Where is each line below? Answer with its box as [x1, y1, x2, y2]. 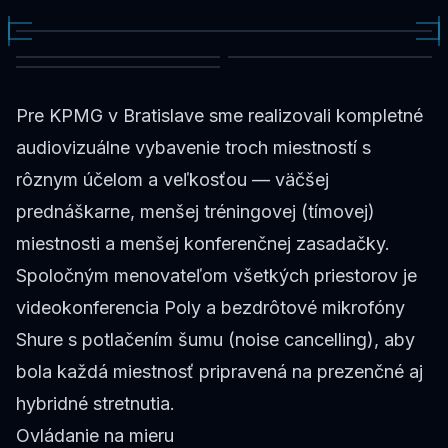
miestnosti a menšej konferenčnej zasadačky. [16, 233, 390, 254]
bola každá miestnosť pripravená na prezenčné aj [16, 361, 423, 382]
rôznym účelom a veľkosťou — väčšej [16, 169, 329, 190]
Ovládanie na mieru [16, 425, 174, 446]
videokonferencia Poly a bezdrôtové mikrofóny [16, 297, 405, 318]
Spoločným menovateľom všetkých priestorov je [16, 265, 417, 286]
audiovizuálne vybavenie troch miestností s [16, 137, 371, 158]
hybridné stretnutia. [16, 393, 175, 414]
